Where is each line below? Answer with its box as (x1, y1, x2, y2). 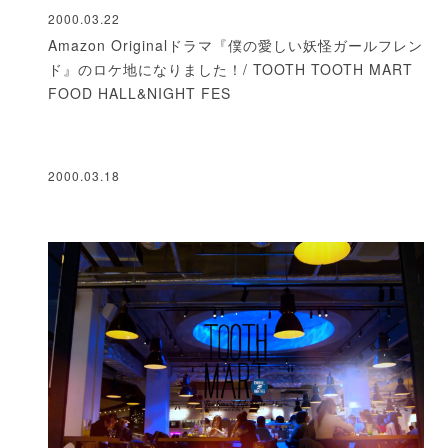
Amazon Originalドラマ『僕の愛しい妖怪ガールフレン (48, 34, 423, 55)
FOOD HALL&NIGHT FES (48, 82, 231, 103)
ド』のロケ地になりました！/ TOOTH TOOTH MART (48, 58, 413, 79)
